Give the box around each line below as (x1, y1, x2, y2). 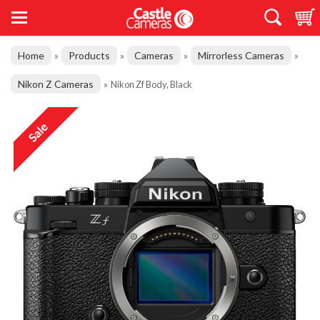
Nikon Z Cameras (18, 78, 94, 90)
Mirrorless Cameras (198, 49, 284, 61)
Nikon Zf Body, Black (111, 79, 192, 90)
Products (69, 49, 110, 61)
